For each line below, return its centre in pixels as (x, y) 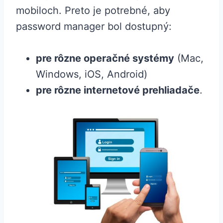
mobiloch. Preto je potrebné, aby (93, 11)
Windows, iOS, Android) (93, 74)
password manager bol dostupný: (94, 27)
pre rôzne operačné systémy (105, 58)
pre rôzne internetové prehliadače (118, 90)
